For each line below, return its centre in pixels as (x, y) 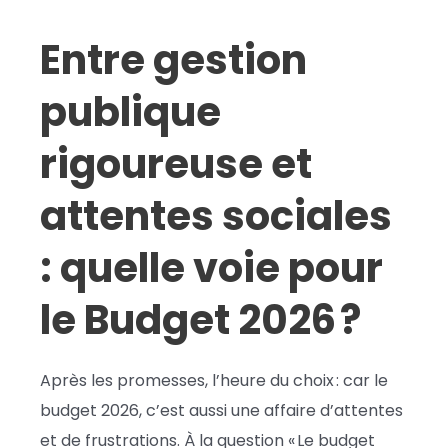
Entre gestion (173, 59)
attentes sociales (216, 215)
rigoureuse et (176, 163)
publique (130, 111)
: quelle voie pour (211, 267)
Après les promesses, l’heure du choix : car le (214, 380)
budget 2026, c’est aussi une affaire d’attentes (221, 410)
